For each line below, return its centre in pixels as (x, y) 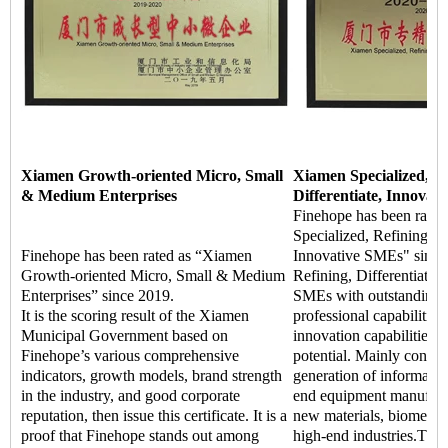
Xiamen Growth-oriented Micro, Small (152, 176)
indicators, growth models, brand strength (151, 376)
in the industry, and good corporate (130, 396)
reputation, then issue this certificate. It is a (154, 416)
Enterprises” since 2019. (99, 296)
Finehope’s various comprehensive (130, 356)
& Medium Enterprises (99, 196)
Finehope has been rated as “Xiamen (136, 256)
